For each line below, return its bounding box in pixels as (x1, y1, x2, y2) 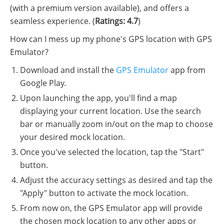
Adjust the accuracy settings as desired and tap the (20, 174, 212, 185)
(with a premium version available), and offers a (10, 2, 189, 13)
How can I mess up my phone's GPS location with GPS (10, 33, 212, 44)
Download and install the (20, 64, 116, 75)
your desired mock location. (20, 131, 125, 142)
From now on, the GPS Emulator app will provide (20, 202, 202, 213)
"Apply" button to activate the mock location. (20, 187, 188, 198)
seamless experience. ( (10, 15, 95, 26)
